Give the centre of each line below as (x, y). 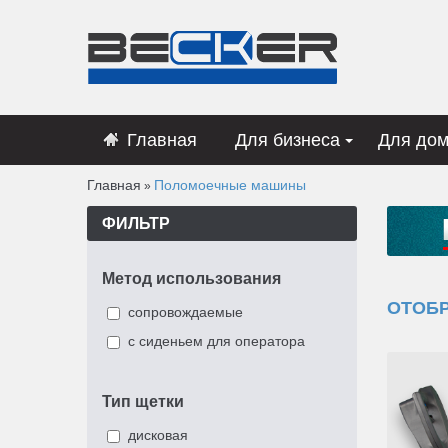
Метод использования (191, 278)
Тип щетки (143, 401)
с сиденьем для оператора (216, 341)
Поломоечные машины (230, 185)
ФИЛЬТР (136, 223)
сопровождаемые (185, 312)
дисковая (158, 435)
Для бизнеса (287, 140)
